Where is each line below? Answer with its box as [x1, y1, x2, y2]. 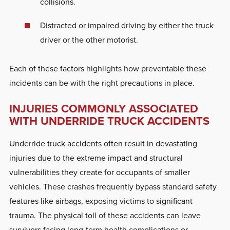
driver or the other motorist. [40, 33, 138, 46]
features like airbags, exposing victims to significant [9, 195, 193, 207]
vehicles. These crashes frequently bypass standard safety [9, 180, 217, 193]
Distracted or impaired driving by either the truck [40, 19, 214, 31]
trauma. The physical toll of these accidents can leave [9, 209, 201, 221]
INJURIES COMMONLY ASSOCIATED [9, 100, 198, 117]
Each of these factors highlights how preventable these [9, 62, 206, 74]
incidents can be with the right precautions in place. [9, 76, 195, 89]
